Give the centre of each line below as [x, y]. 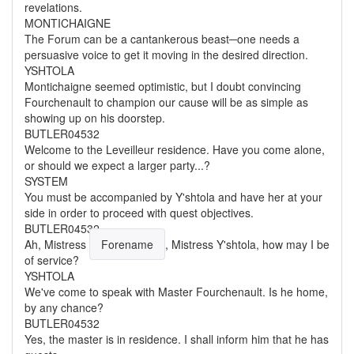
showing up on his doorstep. [95, 118]
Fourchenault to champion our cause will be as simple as [166, 102]
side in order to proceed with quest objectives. [139, 213]
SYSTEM [46, 181]
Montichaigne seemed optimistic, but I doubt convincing [163, 86]
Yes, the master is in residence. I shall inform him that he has [177, 339]
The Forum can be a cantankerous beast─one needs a [162, 39]
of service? [52, 260]
